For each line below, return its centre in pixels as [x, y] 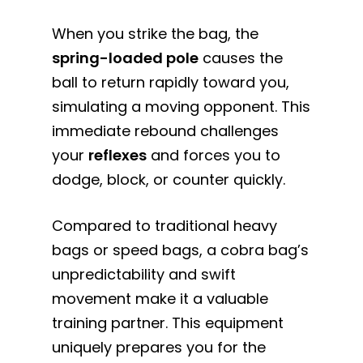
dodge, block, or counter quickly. [169, 179]
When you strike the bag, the [156, 33]
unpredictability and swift [144, 274]
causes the [241, 58]
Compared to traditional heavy [165, 225]
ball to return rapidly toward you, [171, 82]
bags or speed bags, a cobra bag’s [181, 250]
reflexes [118, 155]
